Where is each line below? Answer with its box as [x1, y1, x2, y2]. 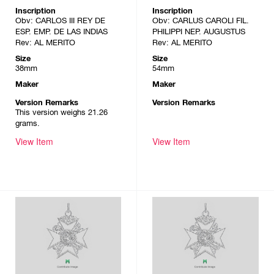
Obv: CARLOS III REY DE [15, 15, 105, 25]
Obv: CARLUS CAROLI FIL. [152, 15, 249, 25]
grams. [15, 118, 40, 128]
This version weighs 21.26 [15, 107, 108, 117]
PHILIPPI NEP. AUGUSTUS [152, 26, 245, 36]
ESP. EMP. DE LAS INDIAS [15, 26, 108, 36]
